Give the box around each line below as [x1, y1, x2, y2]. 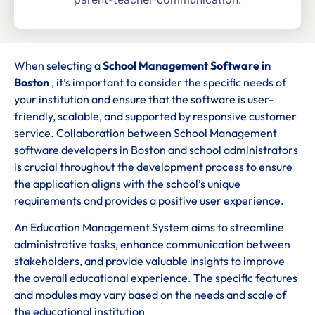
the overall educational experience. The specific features [14, 271, 297, 285]
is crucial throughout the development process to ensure [14, 159, 292, 174]
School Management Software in [103, 58, 271, 72]
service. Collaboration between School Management [14, 125, 277, 140]
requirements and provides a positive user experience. [14, 193, 284, 207]
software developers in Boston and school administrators [14, 142, 298, 157]
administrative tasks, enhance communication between [14, 237, 290, 252]
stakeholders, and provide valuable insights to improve [14, 254, 285, 269]
